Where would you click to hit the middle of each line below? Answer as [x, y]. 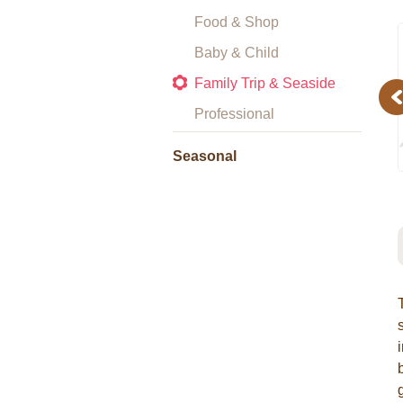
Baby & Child [237, 53]
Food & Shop [237, 22]
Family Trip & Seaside [265, 83]
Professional [234, 114]
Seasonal [205, 156]
